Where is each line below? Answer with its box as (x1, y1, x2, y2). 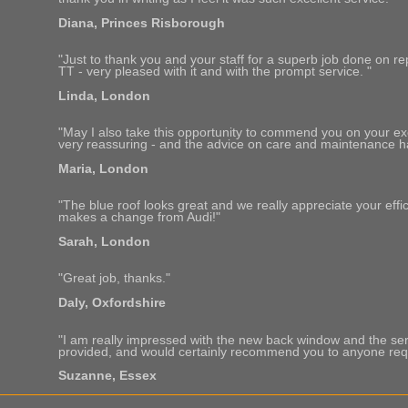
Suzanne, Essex (58, 369, 157, 383)
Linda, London (58, 89, 150, 104)
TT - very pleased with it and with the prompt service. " (58, 65, 372, 79)
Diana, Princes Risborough (58, 16, 225, 31)
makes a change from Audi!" (58, 210, 220, 225)
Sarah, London (58, 235, 150, 250)
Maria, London (58, 162, 148, 177)
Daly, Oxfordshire (58, 296, 166, 311)
